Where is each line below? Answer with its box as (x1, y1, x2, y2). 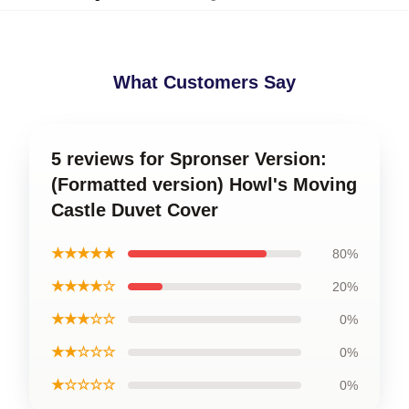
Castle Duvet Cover (51, 199, 218, 220)
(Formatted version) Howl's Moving (51, 173, 357, 194)
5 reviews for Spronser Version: (51, 148, 327, 169)
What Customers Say (113, 71, 296, 92)
